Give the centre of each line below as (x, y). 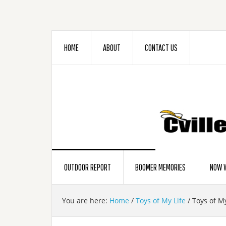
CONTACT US (161, 48)
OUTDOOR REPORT (88, 167)
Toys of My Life (161, 201)
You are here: (86, 201)
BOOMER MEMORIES (160, 167)
